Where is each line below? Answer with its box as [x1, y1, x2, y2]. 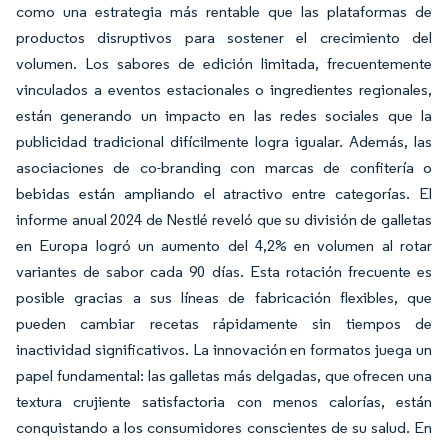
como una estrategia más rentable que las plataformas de [16, 2, 432, 21]
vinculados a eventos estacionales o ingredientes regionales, [16, 80, 432, 99]
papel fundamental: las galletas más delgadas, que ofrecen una [16, 366, 432, 385]
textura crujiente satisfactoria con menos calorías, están [16, 392, 432, 411]
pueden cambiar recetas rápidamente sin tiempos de [16, 314, 432, 333]
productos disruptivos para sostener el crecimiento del [16, 28, 432, 47]
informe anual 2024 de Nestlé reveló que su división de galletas [16, 210, 432, 229]
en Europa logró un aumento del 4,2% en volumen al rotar [16, 236, 432, 255]
